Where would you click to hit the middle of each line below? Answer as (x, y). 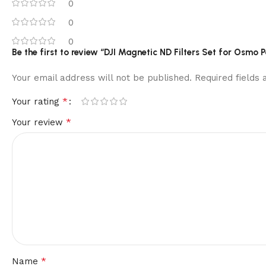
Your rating (37, 101)
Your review (39, 122)
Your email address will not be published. (102, 77)
